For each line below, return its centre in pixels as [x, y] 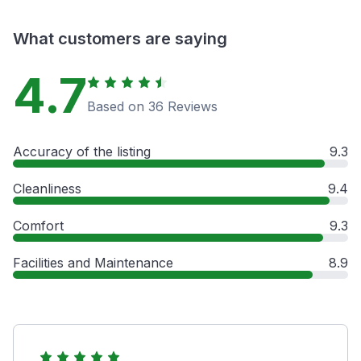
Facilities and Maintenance [93, 263]
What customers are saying [120, 39]
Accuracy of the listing [82, 152]
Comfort [38, 226]
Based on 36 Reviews [152, 107]
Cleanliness [47, 189]
